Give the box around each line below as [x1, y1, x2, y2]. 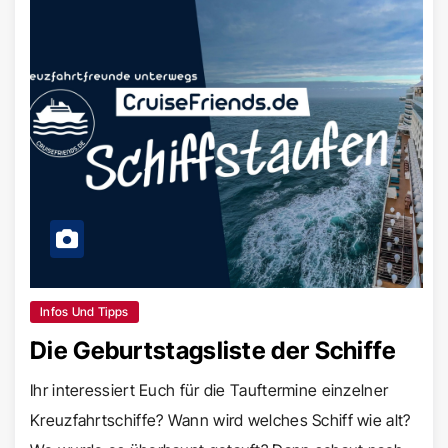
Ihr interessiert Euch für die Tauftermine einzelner [30, 379, 389, 400]
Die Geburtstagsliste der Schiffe [30, 335, 397, 365]
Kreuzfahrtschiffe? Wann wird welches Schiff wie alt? [30, 409, 411, 430]
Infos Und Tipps [40, 303, 129, 319]
